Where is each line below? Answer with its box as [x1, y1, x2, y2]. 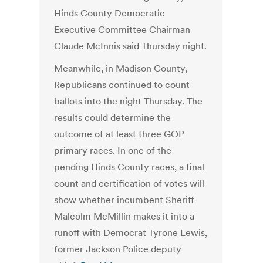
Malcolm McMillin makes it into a [54, 210, 195, 222]
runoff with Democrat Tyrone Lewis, [54, 227, 208, 239]
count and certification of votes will [54, 177, 205, 190]
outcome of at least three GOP [54, 128, 185, 140]
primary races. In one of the [54, 144, 172, 157]
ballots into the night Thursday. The [54, 95, 203, 107]
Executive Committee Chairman [54, 23, 191, 36]
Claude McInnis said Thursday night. [54, 40, 207, 52]
